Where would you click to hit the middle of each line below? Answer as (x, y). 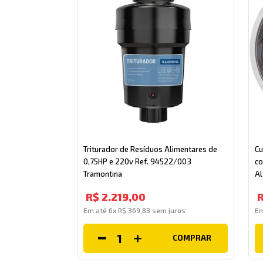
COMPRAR (192, 238)
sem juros (168, 210)
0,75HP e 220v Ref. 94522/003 (138, 161)
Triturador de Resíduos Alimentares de (151, 149)
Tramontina (103, 173)
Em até (96, 210)
